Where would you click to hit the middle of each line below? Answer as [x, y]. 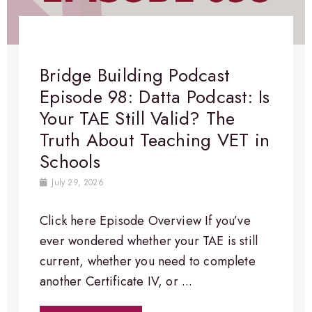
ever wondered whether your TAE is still [149, 241]
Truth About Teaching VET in [155, 140]
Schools [70, 161]
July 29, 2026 [76, 182]
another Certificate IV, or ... [116, 281]
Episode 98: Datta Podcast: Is [155, 96]
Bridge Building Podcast [135, 75]
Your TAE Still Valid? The [138, 118]
